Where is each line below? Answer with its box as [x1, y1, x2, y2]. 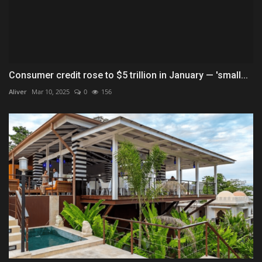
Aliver [9, 87, 27, 96]
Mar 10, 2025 [32, 87, 70, 96]
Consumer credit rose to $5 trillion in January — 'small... [9, 69, 248, 81]
